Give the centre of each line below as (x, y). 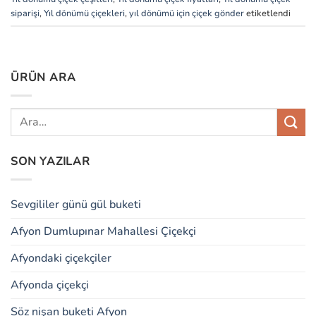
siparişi (25, 13)
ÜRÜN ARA (43, 78)
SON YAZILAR (50, 162)
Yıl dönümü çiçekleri (84, 13)
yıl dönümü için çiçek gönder (187, 13)
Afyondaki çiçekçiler (61, 258)
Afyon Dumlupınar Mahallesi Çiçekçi (103, 231)
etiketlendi (267, 13)
